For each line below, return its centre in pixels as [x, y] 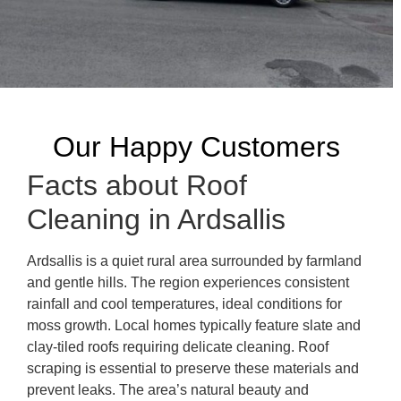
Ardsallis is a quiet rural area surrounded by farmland [194, 260]
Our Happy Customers [197, 146]
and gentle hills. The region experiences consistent [188, 282]
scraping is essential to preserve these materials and [193, 368]
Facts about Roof [137, 185]
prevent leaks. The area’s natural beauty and [168, 389]
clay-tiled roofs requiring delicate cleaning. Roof [178, 346]
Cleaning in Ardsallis [156, 219]
